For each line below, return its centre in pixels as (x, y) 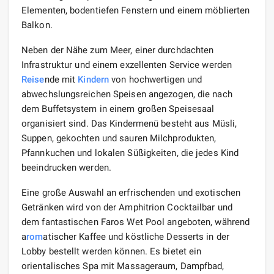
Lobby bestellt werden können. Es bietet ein (112, 251)
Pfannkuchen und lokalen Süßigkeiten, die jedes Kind (130, 153)
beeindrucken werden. (66, 167)
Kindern (94, 79)
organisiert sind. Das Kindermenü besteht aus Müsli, (129, 123)
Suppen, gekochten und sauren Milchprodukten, (119, 138)
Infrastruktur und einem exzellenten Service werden (127, 65)
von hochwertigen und (156, 79)
